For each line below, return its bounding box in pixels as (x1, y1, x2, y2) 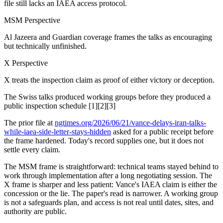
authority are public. (4, 207, 67, 216)
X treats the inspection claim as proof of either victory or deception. (4, 75, 215, 84)
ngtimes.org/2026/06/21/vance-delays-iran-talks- (55, 118, 206, 127)
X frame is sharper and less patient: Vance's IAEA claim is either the (4, 180, 217, 189)
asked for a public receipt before (111, 127, 214, 136)
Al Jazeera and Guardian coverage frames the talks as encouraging (4, 32, 212, 41)
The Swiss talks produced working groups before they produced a (4, 92, 211, 101)
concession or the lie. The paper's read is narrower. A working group (4, 189, 218, 198)
